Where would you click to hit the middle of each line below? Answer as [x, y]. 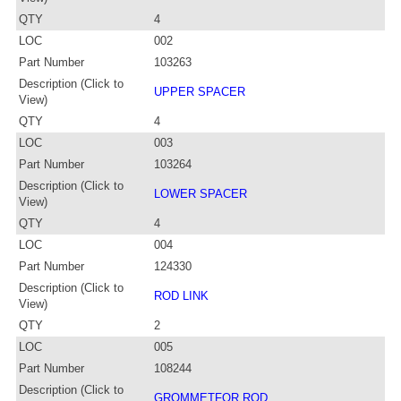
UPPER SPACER [200, 91]
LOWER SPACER [200, 193]
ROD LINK [181, 295]
